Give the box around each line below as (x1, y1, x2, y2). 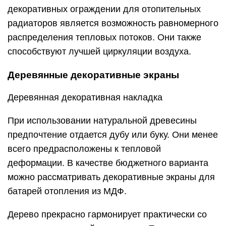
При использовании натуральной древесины (8, 115, 197, 126)
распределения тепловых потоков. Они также (8, 32, 201, 42)
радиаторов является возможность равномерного (8, 18, 218, 28)
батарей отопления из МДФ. (8, 186, 127, 196)
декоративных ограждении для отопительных (8, 4, 201, 14)
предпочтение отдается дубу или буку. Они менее (8, 129, 218, 140)
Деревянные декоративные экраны (8, 69, 179, 80)
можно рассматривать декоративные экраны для (8, 172, 215, 182)
